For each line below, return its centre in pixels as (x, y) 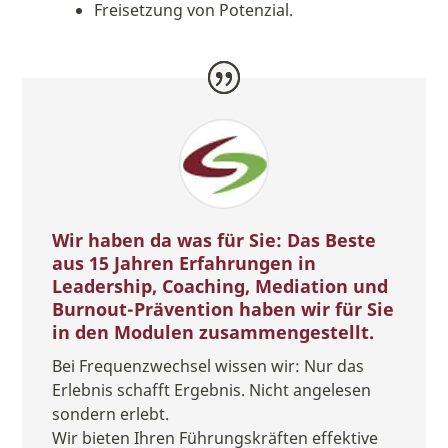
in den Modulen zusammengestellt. (213, 331)
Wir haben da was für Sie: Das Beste (214, 239)
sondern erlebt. (111, 413)
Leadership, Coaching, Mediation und (220, 285)
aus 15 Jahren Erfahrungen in (184, 262)
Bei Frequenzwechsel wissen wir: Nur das (208, 365)
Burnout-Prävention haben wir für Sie (223, 308)
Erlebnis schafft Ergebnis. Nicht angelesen (212, 389)
